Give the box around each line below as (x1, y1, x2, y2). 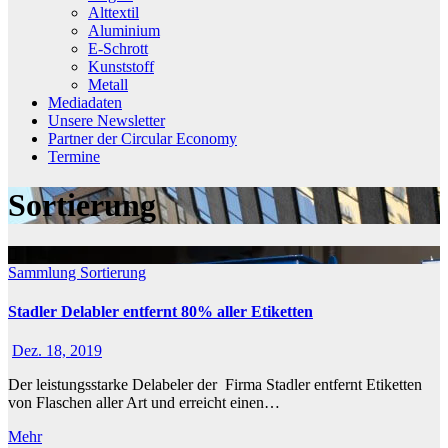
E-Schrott (88, 39, 148, 57)
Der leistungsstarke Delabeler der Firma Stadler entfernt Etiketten (8, 376, 422, 394)
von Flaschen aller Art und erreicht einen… (8, 394, 280, 412)
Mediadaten (48, 93, 122, 111)
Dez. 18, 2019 (12, 342, 102, 360)
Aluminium (88, 21, 160, 39)
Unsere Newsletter (48, 111, 165, 129)
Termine (48, 147, 100, 165)
